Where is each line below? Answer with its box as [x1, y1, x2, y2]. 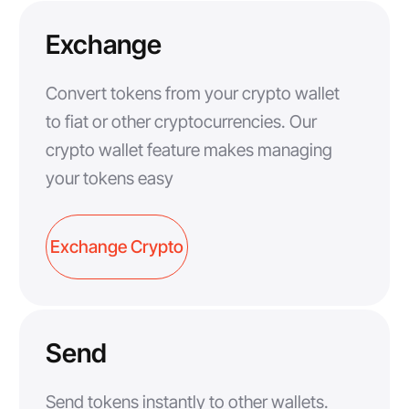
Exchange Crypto [49, 236, 184, 258]
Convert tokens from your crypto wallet [45, 82, 340, 105]
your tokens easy [45, 167, 173, 190]
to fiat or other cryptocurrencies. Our [45, 110, 317, 133]
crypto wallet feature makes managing [45, 139, 332, 162]
